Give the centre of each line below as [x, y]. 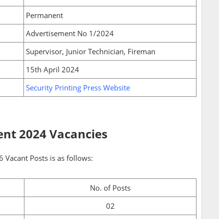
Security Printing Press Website [78, 88]
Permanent [44, 15]
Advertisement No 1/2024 [70, 33]
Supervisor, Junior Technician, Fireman [91, 52]
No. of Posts [110, 188]
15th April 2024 [53, 70]
